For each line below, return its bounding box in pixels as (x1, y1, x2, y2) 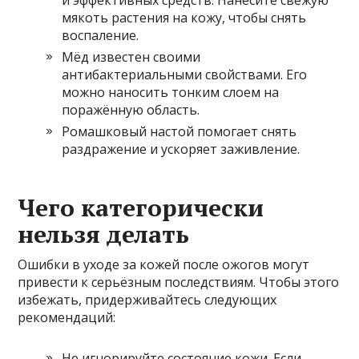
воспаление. (62, 26, 139, 44)
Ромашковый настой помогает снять (62, 122, 297, 140)
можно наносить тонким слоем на (62, 83, 280, 101)
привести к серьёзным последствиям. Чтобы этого (18, 272, 340, 291)
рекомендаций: (18, 308, 116, 326)
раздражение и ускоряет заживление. (62, 139, 301, 158)
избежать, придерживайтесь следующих (18, 290, 277, 309)
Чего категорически (18, 191, 264, 224)
